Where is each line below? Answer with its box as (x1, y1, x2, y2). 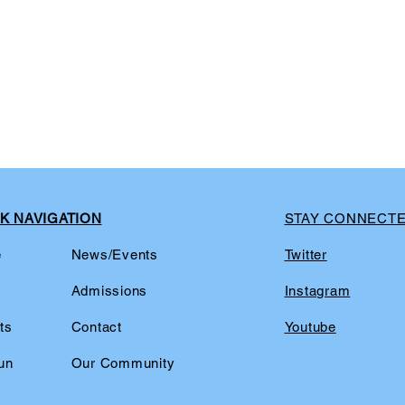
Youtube (284, 319, 336, 334)
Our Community (71, 355, 175, 371)
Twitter (284, 247, 327, 262)
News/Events (71, 247, 158, 262)
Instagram (284, 283, 351, 298)
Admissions (71, 283, 147, 298)
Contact (71, 319, 122, 334)
